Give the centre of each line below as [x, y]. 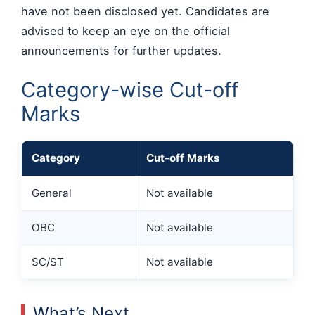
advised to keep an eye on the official [126, 31]
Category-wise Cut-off [130, 89]
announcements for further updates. [121, 51]
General [52, 193]
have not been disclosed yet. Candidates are [145, 12]
